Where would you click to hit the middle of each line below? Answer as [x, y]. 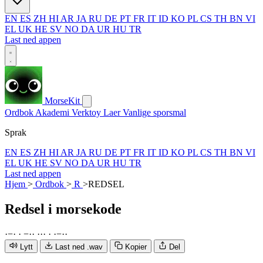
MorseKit [62, 101]
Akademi [53, 112]
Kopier [136, 247]
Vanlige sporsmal [154, 112]
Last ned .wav [79, 247]
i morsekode [85, 209]
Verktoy [87, 112]
